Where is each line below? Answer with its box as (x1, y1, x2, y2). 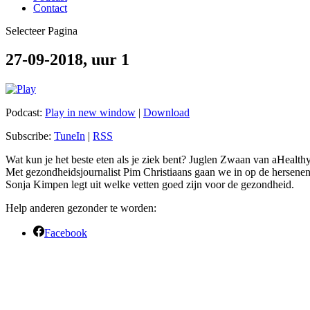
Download (143, 107, 190, 119)
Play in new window (45, 107, 136, 119)
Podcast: (6, 107, 45, 119)
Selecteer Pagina (6, 24, 77, 37)
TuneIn (54, 130, 85, 143)
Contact (33, 1, 67, 14)
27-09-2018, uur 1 (6, 51, 129, 69)
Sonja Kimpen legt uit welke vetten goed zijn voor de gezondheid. (6, 179, 294, 191)
